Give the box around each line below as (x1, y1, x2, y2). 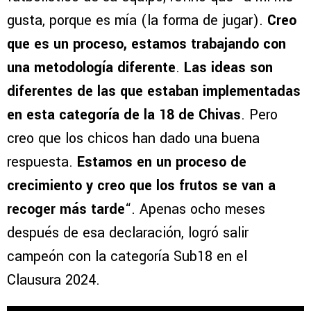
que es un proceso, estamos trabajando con (7, 33, 286, 54)
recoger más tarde (7, 199, 125, 219)
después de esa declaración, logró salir (7, 222, 249, 243)
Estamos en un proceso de (77, 151, 246, 172)
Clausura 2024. (7, 269, 100, 290)
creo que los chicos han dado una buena (7, 128, 260, 149)
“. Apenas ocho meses (125, 199, 265, 219)
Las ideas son (184, 57, 273, 78)
